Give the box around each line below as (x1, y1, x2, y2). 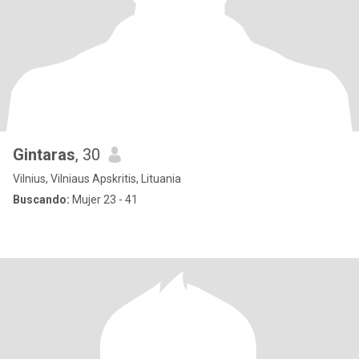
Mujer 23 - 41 (70, 193, 138, 206)
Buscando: (13, 193, 70, 206)
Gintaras (13, 145, 75, 164)
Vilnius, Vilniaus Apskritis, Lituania (13, 172, 181, 185)
